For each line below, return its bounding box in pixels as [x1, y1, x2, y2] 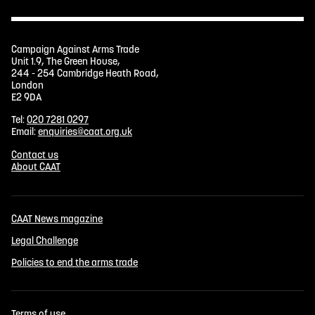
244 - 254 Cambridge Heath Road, [11, 67, 159, 80]
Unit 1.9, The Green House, [11, 55, 120, 68]
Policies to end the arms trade [11, 256, 138, 269]
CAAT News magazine [11, 212, 103, 225]
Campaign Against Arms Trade [11, 43, 139, 56]
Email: [11, 124, 38, 138]
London [11, 79, 44, 92]
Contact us [11, 148, 58, 161]
